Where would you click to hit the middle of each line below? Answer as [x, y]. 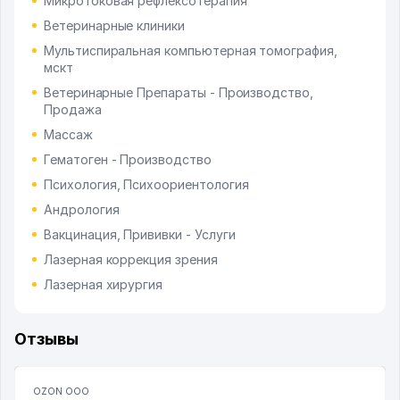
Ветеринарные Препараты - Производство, [178, 93]
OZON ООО [61, 392]
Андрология [82, 210]
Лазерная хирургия [104, 285]
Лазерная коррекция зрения [131, 260]
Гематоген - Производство [128, 160]
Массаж [68, 135]
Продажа [72, 110]
